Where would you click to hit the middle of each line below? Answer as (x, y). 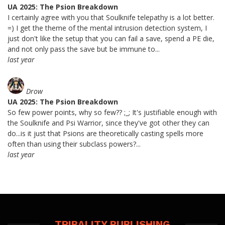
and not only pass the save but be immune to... (84, 49)
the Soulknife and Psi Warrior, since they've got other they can (108, 123)
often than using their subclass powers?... (74, 144)
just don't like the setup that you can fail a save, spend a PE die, (111, 39)
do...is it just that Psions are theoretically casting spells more (105, 134)
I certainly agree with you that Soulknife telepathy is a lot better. (111, 18)
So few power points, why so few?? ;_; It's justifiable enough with (112, 113)
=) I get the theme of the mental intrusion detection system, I (107, 28)
